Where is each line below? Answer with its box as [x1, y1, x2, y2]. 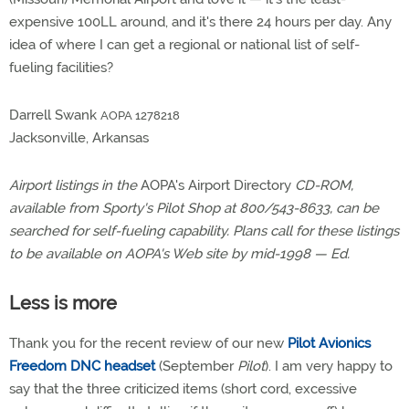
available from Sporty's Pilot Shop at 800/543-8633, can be [9, 200, 379, 216]
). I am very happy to [265, 358, 393, 374]
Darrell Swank [9, 107, 100, 123]
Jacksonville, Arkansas [9, 130, 149, 146]
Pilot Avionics [288, 335, 371, 351]
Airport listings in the [9, 177, 137, 194]
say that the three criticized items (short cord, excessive [9, 381, 357, 397]
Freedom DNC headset [9, 358, 155, 374]
